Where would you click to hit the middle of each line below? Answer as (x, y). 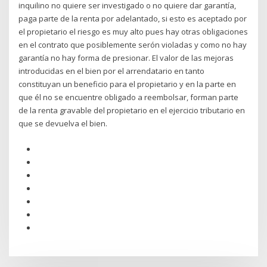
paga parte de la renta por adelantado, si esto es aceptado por (133, 19)
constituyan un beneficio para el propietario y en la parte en (128, 84)
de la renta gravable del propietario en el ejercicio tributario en (132, 111)
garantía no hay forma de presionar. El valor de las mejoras (126, 58)
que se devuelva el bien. (63, 124)
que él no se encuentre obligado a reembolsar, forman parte (129, 97)
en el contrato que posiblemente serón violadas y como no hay (133, 45)
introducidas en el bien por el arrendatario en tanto (112, 71)
